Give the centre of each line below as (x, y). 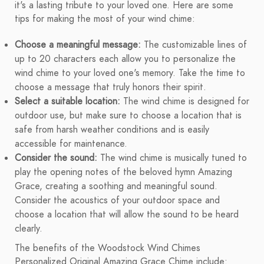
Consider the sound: (56, 158)
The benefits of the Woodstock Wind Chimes (108, 248)
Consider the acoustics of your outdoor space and (117, 201)
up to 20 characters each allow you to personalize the (125, 59)
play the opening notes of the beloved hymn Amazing (123, 172)
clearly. (29, 229)
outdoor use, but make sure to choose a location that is (128, 116)
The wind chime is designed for (185, 102)
